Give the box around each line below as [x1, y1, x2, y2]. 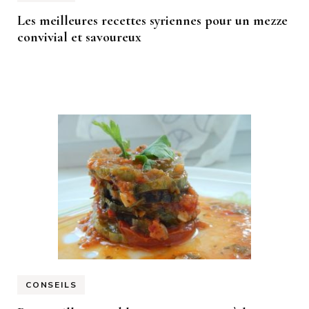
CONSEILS [26, 279, 77, 291]
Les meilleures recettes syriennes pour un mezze [17, 12, 288, 30]
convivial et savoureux [17, 29, 141, 46]
